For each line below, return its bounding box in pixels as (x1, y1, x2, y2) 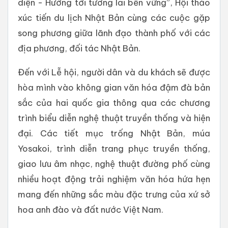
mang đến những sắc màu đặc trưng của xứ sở (18, 188, 210, 199)
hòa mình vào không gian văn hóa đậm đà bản (18, 81, 210, 93)
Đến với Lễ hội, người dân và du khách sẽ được (18, 66, 210, 77)
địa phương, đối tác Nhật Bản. (18, 42, 140, 53)
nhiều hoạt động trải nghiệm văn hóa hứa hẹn (18, 173, 210, 184)
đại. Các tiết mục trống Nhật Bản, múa (18, 127, 210, 138)
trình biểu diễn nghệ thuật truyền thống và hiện (18, 112, 210, 123)
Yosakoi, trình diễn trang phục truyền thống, (18, 142, 210, 154)
